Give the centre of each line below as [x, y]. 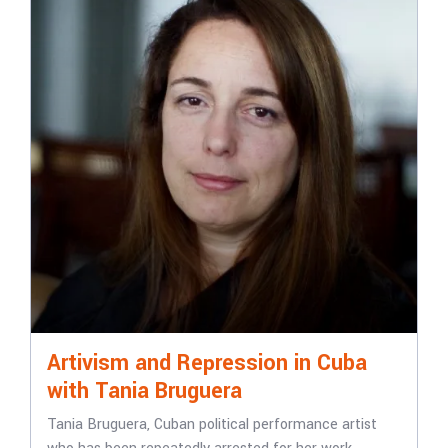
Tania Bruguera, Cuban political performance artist [211, 425]
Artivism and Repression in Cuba [206, 363]
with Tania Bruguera [144, 391]
